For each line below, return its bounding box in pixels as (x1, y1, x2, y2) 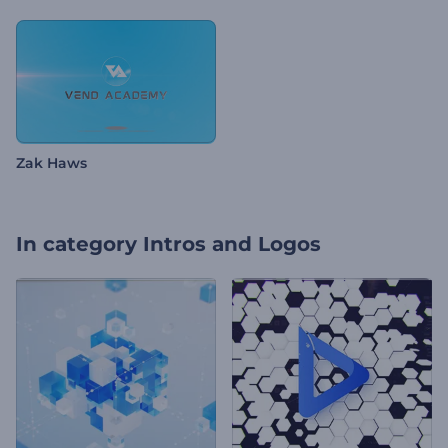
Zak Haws (16, 154, 87, 173)
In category (16, 232, 137, 257)
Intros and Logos (143, 232, 321, 257)
